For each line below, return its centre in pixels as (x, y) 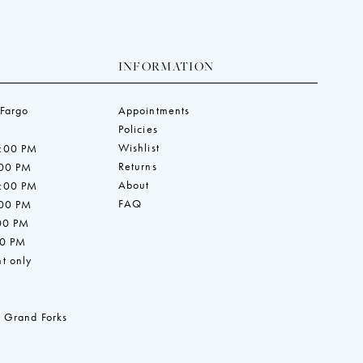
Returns (137, 166)
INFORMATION (166, 66)
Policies (138, 128)
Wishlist (139, 147)
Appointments (154, 110)
